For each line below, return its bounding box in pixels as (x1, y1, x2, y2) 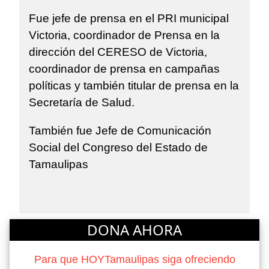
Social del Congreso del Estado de (29, 141, 208, 154)
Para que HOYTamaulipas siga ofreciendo (34, 253, 235, 265)
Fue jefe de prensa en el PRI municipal (29, 12, 229, 25)
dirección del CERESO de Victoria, (29, 46, 207, 59)
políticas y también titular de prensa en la (29, 79, 239, 92)
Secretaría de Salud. (29, 96, 134, 109)
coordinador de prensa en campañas (29, 62, 220, 76)
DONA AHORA (87, 219, 182, 240)
